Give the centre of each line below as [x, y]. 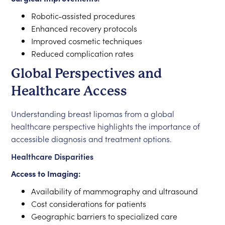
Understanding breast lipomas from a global [93, 114]
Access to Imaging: [46, 173]
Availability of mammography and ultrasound [115, 191]
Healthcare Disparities [52, 156]
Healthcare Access [69, 91]
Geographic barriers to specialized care [104, 216]
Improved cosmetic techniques [87, 41]
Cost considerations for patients [89, 203]
